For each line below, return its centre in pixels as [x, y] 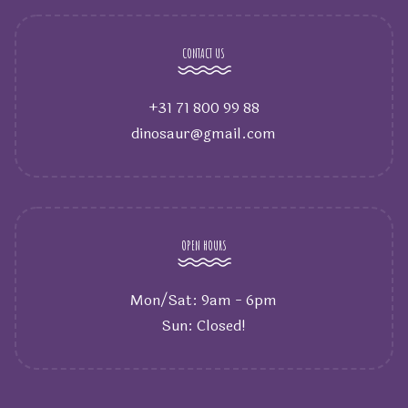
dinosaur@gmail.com [204, 133]
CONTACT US [204, 53]
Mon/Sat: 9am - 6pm [204, 300]
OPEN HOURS [204, 245]
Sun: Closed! [204, 326]
